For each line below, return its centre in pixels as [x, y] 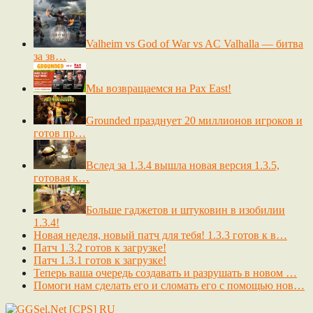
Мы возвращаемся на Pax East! [159, 88]
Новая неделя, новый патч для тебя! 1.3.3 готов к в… [160, 235]
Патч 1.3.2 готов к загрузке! [100, 247]
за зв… [50, 56]
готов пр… [60, 133]
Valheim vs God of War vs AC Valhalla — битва [195, 43]
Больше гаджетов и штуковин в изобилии [185, 210]
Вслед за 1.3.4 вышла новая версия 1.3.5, [183, 165]
